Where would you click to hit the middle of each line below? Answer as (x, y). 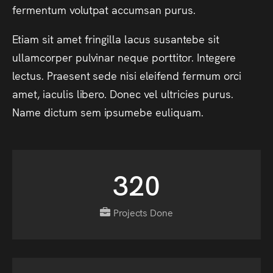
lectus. (28, 75)
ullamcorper (42, 57)
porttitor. (173, 57)
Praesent (68, 75)
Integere (216, 57)
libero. (92, 93)
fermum (201, 75)
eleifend (159, 75)
